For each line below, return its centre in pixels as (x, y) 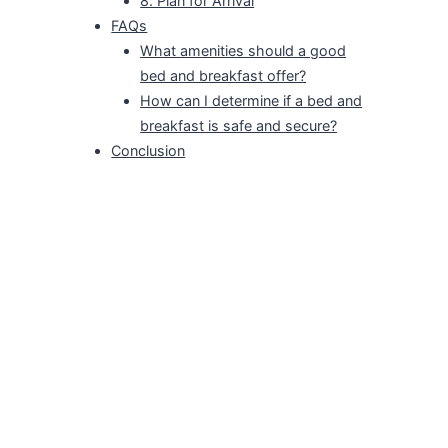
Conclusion (148, 151)
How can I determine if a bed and (251, 101)
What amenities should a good (243, 51)
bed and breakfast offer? (223, 76)
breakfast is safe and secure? (239, 126)
